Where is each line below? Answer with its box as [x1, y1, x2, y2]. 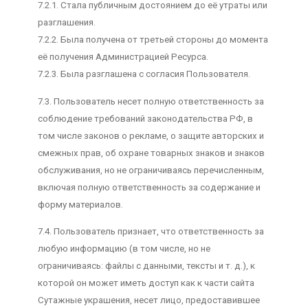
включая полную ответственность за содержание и [37, 181, 261, 192]
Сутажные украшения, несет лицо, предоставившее [37, 295, 260, 306]
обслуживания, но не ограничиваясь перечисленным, [37, 164, 264, 175]
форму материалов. [37, 199, 123, 210]
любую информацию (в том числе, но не [37, 243, 210, 254]
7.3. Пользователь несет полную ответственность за [37, 96, 264, 107]
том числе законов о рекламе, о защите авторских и [37, 130, 264, 141]
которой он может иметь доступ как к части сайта [37, 278, 254, 289]
